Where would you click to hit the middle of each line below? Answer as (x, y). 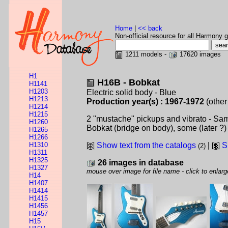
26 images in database (141, 163)
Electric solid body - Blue (131, 92)
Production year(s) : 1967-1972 (145, 102)
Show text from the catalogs (146, 145)
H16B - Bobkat (129, 82)
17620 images (199, 54)
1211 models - (146, 54)
